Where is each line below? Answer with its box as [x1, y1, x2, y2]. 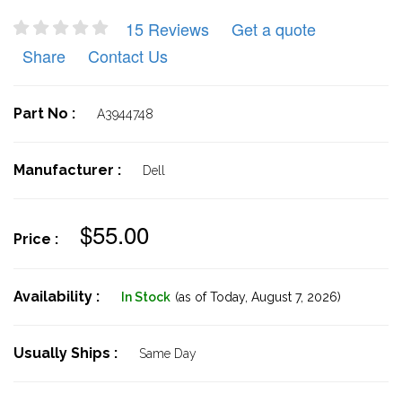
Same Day [139, 346, 197, 361]
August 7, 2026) [248, 290, 341, 304]
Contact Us [88, 44, 168, 67]
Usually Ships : [13, 345, 121, 362]
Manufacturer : [13, 162, 125, 179]
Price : [13, 231, 62, 248]
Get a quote [232, 17, 316, 40]
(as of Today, [175, 290, 248, 304]
